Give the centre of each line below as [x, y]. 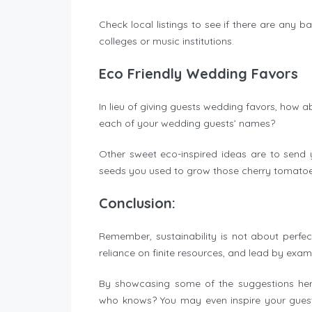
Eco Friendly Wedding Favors [198, 74]
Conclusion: [137, 203]
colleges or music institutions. [166, 41]
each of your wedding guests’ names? [187, 124]
